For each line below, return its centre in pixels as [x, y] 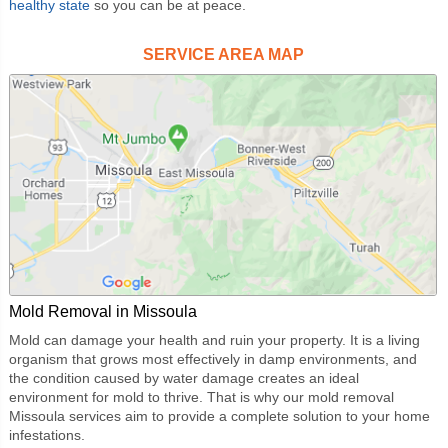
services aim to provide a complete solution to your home [247, 415]
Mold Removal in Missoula [102, 311]
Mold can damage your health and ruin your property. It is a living [214, 339]
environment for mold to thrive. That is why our [158, 396]
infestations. [46, 434]
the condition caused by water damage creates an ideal [183, 377]
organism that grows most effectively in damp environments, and [212, 358]
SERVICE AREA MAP [224, 54]
